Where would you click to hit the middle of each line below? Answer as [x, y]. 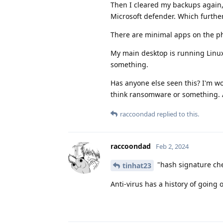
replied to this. [177, 114]
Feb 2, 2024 [172, 146]
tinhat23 [137, 165]
